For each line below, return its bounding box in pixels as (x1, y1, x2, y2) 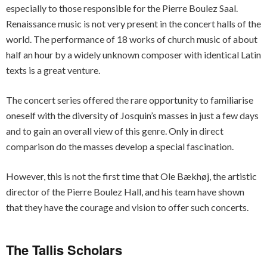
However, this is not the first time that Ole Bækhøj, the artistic (6, 170, 257, 182)
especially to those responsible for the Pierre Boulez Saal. (6, 2, 238, 14)
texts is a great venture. (6, 64, 100, 76)
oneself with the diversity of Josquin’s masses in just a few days (6, 110, 259, 121)
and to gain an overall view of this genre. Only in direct (6, 125, 223, 136)
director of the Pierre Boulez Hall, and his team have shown (6, 186, 244, 197)
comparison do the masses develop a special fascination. (6, 141, 234, 152)
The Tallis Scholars (6, 240, 122, 259)
